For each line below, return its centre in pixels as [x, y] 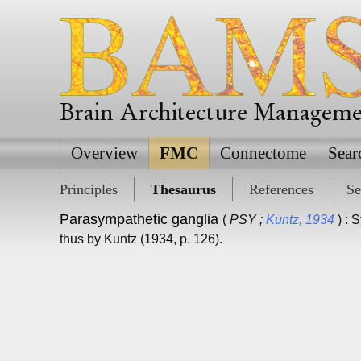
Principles [88, 189]
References [281, 189]
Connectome [263, 153]
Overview [104, 153]
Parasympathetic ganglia [139, 219]
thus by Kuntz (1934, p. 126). [141, 239]
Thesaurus [183, 189]
